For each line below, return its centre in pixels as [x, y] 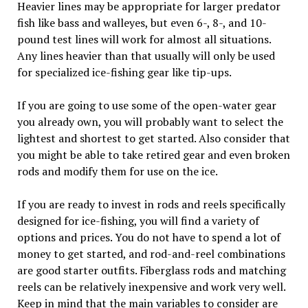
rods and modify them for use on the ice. [117, 171]
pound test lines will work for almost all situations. [144, 39]
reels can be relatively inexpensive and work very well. [151, 287]
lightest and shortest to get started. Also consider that [153, 138]
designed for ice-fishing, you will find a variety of [138, 221]
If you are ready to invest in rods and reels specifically [151, 204]
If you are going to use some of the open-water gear [146, 105]
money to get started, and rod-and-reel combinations [151, 254]
